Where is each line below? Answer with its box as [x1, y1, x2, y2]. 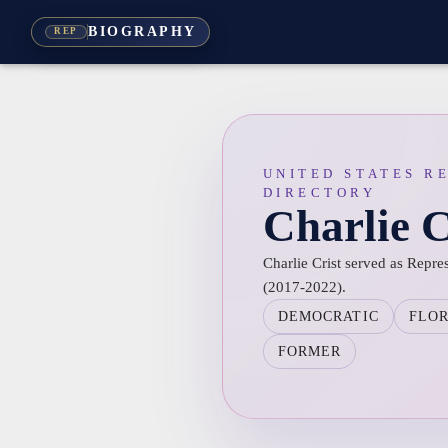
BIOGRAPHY [88, 24, 197, 40]
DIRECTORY [262, 185, 377, 200]
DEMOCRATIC [277, 309, 379, 324]
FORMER [277, 344, 342, 359]
